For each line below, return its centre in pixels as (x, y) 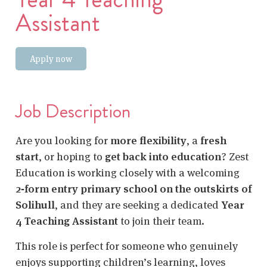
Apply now (51, 59)
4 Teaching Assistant (67, 221)
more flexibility (148, 141)
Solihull (35, 205)
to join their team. (161, 221)
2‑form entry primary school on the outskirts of (133, 189)
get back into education (163, 157)
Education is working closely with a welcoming (128, 173)
